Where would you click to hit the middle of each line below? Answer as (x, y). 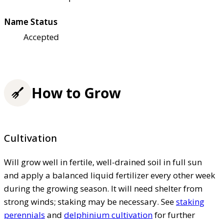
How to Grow (76, 93)
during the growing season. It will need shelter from (103, 188)
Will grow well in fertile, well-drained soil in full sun (103, 162)
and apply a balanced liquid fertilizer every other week (109, 175)
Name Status (31, 22)
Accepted (41, 37)
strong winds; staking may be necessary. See (90, 201)
